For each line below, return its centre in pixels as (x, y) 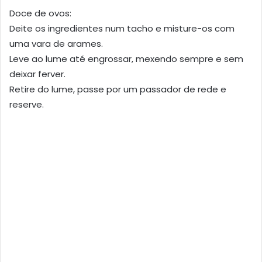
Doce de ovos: (40, 13)
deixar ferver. (37, 74)
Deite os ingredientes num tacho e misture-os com (122, 28)
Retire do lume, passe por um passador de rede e (118, 89)
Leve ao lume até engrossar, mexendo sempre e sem (126, 58)
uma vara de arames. (56, 43)
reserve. (27, 104)
